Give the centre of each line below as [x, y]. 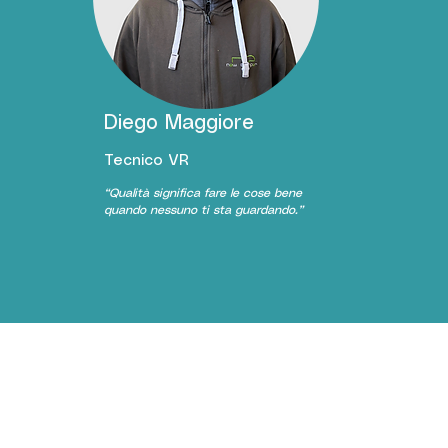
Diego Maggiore [178, 123]
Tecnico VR [146, 161]
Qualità [128, 193]
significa [176, 193]
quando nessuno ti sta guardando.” [203, 210]
